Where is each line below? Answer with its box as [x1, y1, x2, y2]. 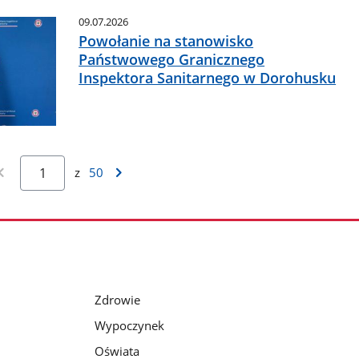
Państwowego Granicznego [79, 49, 265, 69]
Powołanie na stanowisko [79, 30, 254, 50]
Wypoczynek [94, 317, 164, 333]
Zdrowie [94, 291, 140, 308]
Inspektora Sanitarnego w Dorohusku [79, 67, 337, 87]
